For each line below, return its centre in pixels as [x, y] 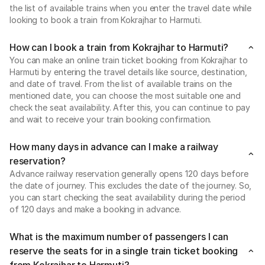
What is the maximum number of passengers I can [119, 237]
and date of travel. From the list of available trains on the [121, 84]
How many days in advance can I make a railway [114, 147]
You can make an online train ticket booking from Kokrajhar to [129, 60]
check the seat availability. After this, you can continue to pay [130, 107]
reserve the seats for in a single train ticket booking [124, 251]
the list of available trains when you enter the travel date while [131, 8]
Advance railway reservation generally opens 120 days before [129, 174]
